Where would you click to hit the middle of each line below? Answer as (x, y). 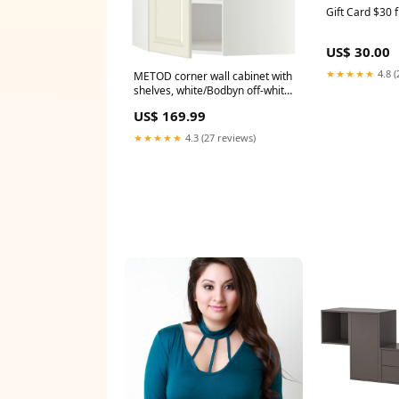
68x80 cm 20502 (175, 104)
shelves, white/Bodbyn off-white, (213, 90)
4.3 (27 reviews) (219, 137)
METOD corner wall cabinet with (213, 76)
